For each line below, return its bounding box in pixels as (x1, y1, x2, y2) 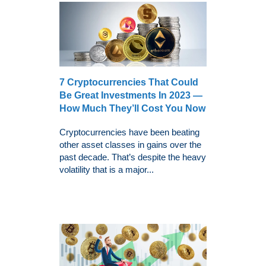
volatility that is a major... (59, 164, 154, 175)
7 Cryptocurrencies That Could (59, 77, 198, 88)
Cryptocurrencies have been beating (59, 127, 199, 138)
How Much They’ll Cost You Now (59, 103, 205, 114)
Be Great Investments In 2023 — (59, 90, 202, 101)
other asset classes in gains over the (59, 140, 201, 150)
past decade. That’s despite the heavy (59, 152, 206, 163)
